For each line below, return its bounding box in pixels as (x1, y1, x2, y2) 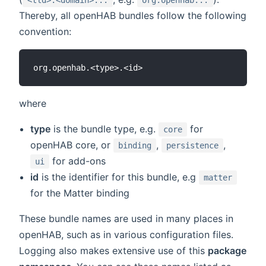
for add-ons (49, 154, 106, 167)
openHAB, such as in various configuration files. (19, 228, 233, 240)
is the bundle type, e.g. (50, 122, 159, 135)
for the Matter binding (30, 186, 130, 199)
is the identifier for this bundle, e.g (39, 170, 199, 183)
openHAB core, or (30, 138, 114, 151)
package (208, 244, 246, 256)
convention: (19, 25, 71, 37)
